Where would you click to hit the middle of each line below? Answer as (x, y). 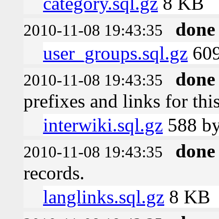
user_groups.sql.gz (115, 53)
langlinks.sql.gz (104, 197)
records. (54, 173)
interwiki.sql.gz (103, 125)
